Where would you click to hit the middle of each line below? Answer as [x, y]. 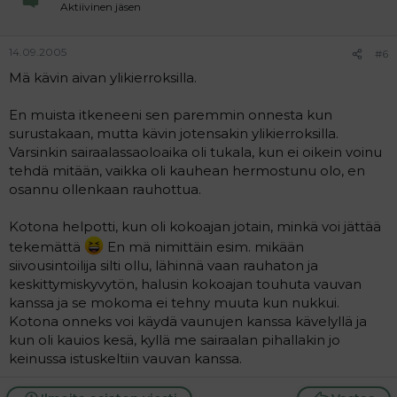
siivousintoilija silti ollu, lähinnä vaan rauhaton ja [163, 265]
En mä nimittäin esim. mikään [204, 247]
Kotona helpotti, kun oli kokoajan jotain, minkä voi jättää [195, 226]
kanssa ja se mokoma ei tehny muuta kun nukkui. [174, 303]
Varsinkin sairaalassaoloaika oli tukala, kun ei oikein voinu [195, 152]
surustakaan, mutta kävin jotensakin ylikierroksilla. [174, 133]
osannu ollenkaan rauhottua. [105, 189]
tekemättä [47, 247]
